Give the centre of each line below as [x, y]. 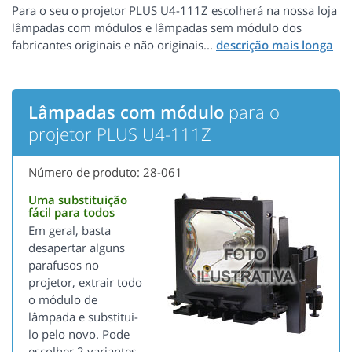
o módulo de [63, 300]
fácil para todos [71, 213]
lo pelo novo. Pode [79, 334]
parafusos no [64, 265]
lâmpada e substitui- [83, 317]
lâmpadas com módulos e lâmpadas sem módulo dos [157, 28]
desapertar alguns [77, 248]
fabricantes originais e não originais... [114, 45]
